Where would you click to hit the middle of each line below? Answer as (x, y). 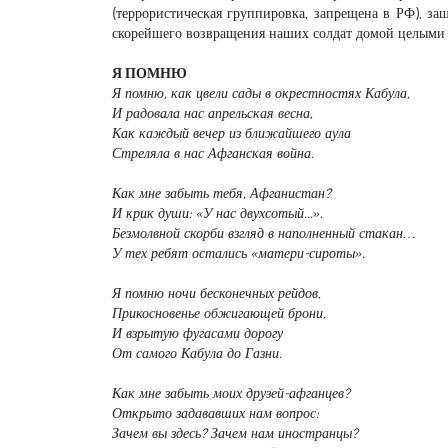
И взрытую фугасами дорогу (197, 333)
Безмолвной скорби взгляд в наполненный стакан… (263, 233)
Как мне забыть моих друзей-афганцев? (231, 393)
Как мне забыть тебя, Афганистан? (221, 193)
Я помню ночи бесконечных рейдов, (216, 293)
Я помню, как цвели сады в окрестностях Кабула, (261, 93)
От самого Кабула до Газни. (197, 353)
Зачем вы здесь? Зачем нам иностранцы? (235, 433)
